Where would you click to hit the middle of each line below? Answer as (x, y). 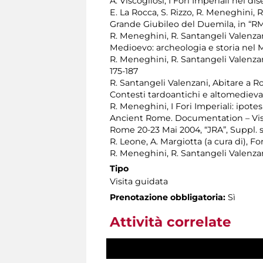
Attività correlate (171, 222)
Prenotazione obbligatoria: (168, 197)
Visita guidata (139, 181)
